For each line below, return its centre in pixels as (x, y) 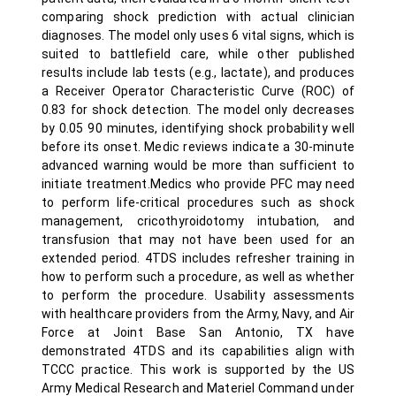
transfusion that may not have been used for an (198, 240)
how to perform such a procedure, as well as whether (198, 277)
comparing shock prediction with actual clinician (198, 17)
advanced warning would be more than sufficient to (198, 165)
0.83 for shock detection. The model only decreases (198, 110)
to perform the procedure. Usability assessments (198, 295)
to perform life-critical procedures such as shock (198, 202)
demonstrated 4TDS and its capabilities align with (198, 351)
